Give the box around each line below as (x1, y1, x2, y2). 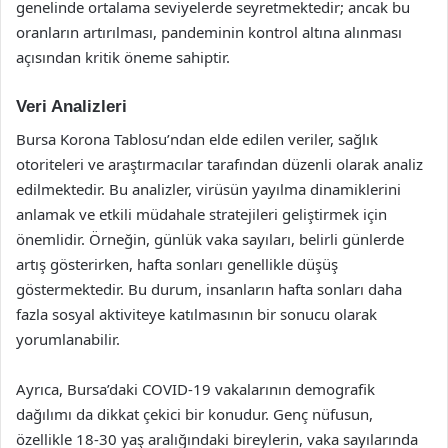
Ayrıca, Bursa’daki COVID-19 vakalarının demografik (16, 378, 375, 399)
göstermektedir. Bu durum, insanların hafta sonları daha (16, 278, 402, 299)
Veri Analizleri (16, 97, 127, 116)
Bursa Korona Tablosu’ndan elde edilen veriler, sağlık (16, 128, 378, 149)
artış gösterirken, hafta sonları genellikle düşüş (16, 253, 338, 274)
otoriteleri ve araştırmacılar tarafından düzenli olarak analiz (16, 153, 423, 174)
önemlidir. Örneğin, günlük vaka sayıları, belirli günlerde (16, 228, 404, 249)
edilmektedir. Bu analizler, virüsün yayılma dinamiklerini (16, 178, 401, 199)
